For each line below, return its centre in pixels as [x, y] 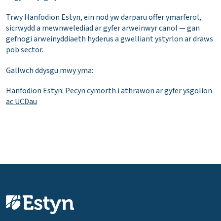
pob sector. [25, 50]
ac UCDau [21, 101]
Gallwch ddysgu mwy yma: [50, 70]
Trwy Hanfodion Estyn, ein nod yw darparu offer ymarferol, [104, 18]
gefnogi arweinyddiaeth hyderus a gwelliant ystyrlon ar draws [110, 39]
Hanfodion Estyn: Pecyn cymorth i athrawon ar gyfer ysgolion [109, 91]
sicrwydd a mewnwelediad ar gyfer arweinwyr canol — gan [103, 28]
